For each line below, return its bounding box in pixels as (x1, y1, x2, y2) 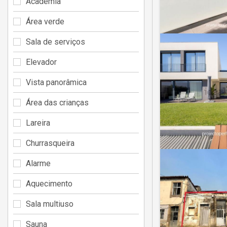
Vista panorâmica (26, 77, 87, 87)
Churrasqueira (26, 138, 74, 148)
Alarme (26, 158, 51, 168)
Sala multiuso (26, 199, 73, 209)
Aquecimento (26, 178, 72, 188)
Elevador (26, 57, 57, 67)
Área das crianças (26, 97, 89, 107)
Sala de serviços (26, 36, 85, 47)
